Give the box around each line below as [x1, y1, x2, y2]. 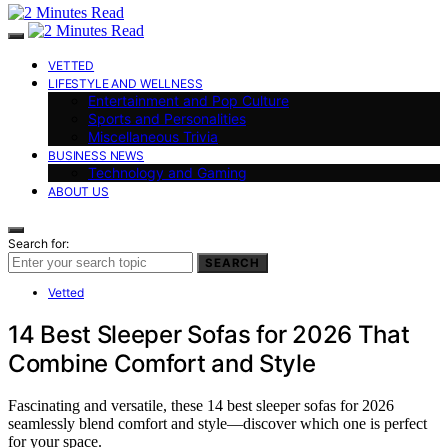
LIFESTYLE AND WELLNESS [48, 75, 203, 91]
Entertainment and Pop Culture [88, 91, 289, 109]
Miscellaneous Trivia [88, 127, 218, 145]
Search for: [8, 235, 69, 251]
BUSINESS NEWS [48, 147, 145, 163]
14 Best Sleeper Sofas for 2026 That [8, 319, 410, 349]
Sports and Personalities [88, 109, 246, 127]
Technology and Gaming [88, 163, 247, 181]
